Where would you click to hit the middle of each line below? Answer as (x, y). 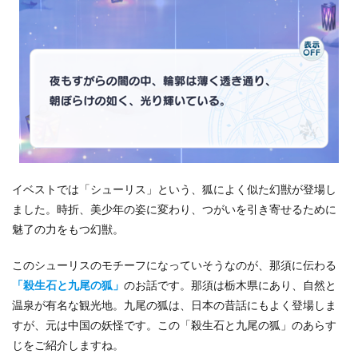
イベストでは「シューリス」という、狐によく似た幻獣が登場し (174, 189)
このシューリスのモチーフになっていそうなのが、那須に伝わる (174, 265)
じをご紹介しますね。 (68, 345)
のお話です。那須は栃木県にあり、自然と (230, 285)
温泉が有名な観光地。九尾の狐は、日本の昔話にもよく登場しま (174, 305)
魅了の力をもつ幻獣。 (68, 229)
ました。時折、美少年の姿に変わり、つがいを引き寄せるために (174, 209)
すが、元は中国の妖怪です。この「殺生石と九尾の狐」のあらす (174, 325)
